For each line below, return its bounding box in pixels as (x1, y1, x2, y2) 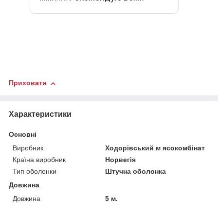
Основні (9, 130, 36, 139)
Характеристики (9, 110, 72, 119)
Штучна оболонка (105, 167, 166, 176)
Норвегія (105, 156, 136, 164)
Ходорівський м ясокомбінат (105, 144, 205, 152)
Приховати (9, 79, 47, 87)
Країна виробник (13, 156, 66, 164)
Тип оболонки (13, 167, 56, 176)
